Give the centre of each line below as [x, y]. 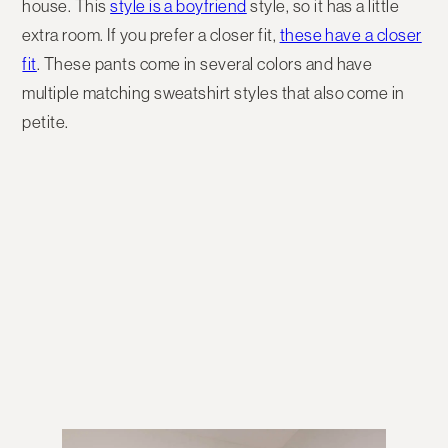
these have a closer [350, 35]
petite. [45, 122]
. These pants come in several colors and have [204, 64]
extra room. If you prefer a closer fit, [151, 35]
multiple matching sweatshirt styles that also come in [213, 93]
